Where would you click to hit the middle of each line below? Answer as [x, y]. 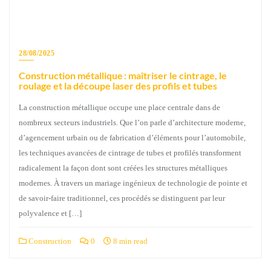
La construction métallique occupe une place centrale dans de [119, 107]
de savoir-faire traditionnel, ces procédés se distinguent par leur [122, 198]
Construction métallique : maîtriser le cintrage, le [123, 75]
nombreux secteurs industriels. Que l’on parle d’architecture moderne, [132, 122]
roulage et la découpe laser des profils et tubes [118, 85]
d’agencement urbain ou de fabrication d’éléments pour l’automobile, [132, 137]
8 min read [129, 241]
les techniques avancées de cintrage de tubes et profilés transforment [130, 152]
